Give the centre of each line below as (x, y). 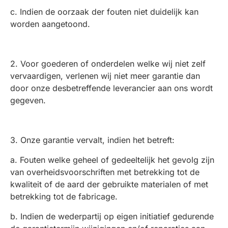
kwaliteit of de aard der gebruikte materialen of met (109, 184)
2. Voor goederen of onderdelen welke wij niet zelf (108, 64)
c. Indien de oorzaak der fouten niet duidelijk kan (104, 12)
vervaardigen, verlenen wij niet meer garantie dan (105, 76)
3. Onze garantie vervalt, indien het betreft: (92, 140)
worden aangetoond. (50, 24)
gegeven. (28, 100)
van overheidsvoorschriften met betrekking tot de (105, 172)
